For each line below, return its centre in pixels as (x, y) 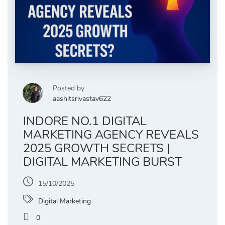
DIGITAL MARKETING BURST (102, 162)
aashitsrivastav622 (82, 99)
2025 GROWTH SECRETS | (96, 148)
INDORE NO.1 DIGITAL (85, 121)
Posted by (69, 88)
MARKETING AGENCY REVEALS (111, 135)
